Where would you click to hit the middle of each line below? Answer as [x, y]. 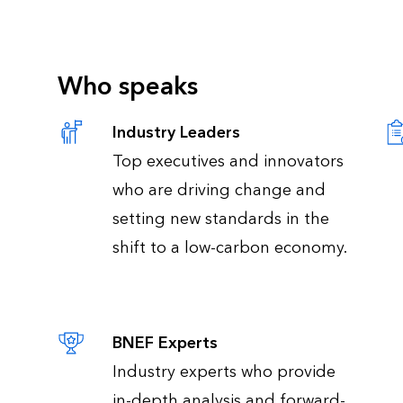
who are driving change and [219, 191]
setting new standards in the [220, 219]
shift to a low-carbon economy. [229, 248]
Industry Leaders [176, 133]
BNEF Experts [165, 344]
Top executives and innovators [228, 162]
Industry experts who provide [224, 372]
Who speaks [128, 87]
